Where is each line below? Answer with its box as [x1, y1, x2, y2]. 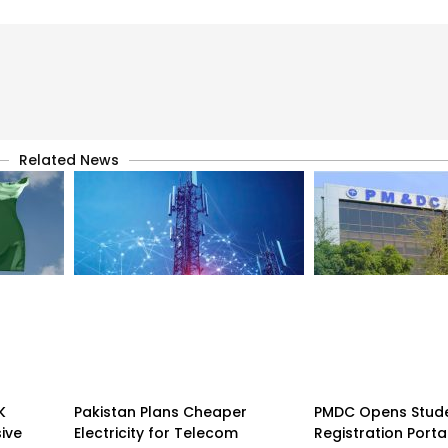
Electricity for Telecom [74, 422, 238, 443]
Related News [19, 149, 119, 170]
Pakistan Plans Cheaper [74, 401, 247, 422]
